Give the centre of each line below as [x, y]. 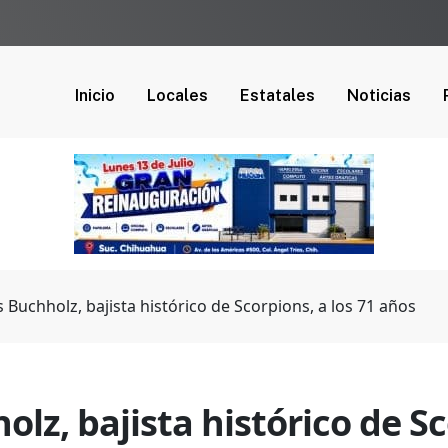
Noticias [379, 95]
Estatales [277, 95]
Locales [177, 95]
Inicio [95, 95]
